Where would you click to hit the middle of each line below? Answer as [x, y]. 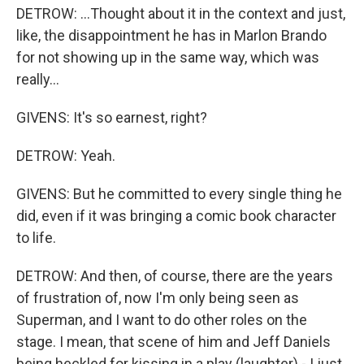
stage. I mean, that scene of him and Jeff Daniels [173, 342]
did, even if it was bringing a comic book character [176, 216]
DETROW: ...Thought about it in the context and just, [181, 13]
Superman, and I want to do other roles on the [162, 320]
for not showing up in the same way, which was [168, 57]
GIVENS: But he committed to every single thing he [179, 194]
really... [38, 79]
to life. [36, 238]
